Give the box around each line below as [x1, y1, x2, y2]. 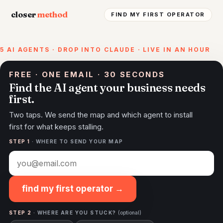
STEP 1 [9, 138, 30, 144]
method [37, 9, 68, 19]
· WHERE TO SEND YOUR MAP [30, 138, 123, 144]
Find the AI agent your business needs [9, 81, 206, 95]
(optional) [118, 210, 142, 216]
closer [11, 9, 37, 19]
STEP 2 [9, 210, 32, 216]
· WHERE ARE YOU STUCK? [31, 210, 118, 216]
